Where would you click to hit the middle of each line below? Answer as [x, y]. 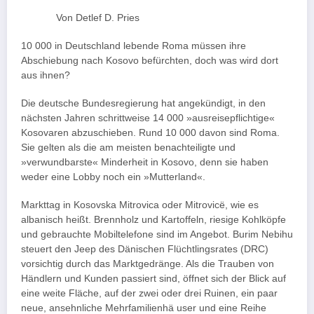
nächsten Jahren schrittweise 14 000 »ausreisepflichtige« [148, 118]
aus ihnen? [46, 75]
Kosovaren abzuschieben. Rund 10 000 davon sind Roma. [150, 133]
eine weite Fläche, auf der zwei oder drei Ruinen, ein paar [149, 294]
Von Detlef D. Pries [98, 18]
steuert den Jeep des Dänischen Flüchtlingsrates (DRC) [145, 250]
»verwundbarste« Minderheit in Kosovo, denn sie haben [145, 163]
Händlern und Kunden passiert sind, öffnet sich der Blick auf [153, 279]
